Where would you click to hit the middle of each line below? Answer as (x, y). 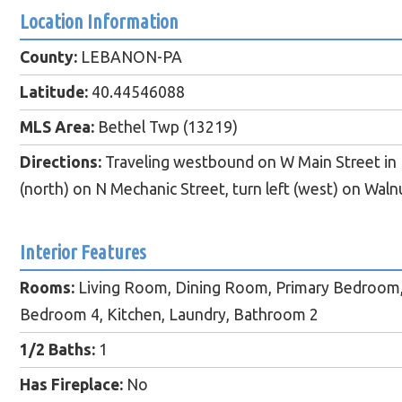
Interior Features (83, 252)
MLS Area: (57, 127)
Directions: (61, 162)
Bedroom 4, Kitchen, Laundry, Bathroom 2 (169, 315)
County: (48, 57)
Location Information (99, 22)
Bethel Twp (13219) (166, 127)
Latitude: (54, 92)
